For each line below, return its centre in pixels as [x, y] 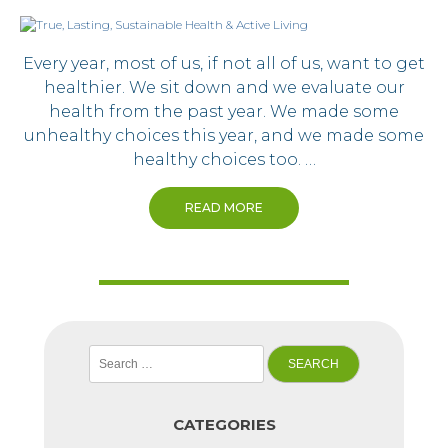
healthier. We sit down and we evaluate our [224, 88]
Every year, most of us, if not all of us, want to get [224, 64]
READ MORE [224, 208]
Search [107, 353]
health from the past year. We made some [224, 112]
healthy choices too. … [224, 160]
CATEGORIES [224, 425]
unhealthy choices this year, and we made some [224, 136]
